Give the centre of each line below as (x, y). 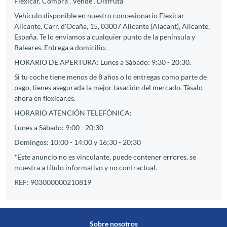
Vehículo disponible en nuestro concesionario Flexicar (99, 15)
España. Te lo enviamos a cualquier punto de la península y (105, 37)
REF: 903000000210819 (53, 182)
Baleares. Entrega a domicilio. (60, 47)
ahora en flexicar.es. (45, 98)
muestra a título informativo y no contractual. (86, 167)
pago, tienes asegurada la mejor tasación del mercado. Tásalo (108, 87)
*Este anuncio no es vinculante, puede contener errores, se (105, 157)
